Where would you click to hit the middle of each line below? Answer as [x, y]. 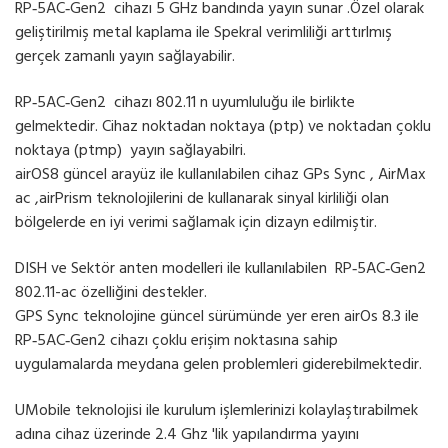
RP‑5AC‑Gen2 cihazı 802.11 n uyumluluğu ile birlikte [185, 103]
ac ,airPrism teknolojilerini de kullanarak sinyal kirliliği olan [202, 199]
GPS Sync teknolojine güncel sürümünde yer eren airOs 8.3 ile [217, 317]
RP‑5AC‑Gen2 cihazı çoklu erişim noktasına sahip [176, 341]
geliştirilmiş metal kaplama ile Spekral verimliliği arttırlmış [203, 33]
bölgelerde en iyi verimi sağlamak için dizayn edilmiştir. [198, 223]
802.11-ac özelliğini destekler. [111, 293]
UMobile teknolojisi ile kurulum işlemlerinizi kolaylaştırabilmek [216, 411]
